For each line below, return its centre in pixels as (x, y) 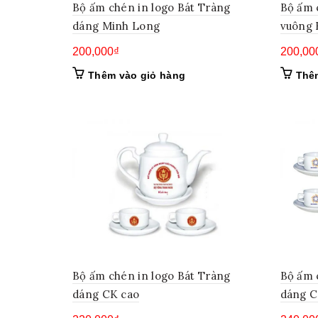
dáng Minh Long (116, 26)
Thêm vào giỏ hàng (137, 75)
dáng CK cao (106, 294)
